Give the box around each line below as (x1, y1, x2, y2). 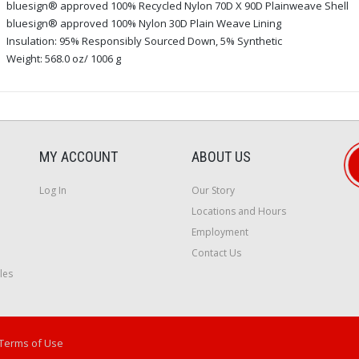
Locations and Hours (192, 204, 286, 218)
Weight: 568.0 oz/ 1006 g (6, 50, 121, 66)
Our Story (192, 183, 235, 197)
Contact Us (192, 245, 241, 260)
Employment (192, 224, 248, 239)
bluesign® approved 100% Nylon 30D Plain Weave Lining (6, 15, 281, 30)
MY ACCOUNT (39, 147, 118, 165)
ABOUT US (192, 147, 251, 165)
